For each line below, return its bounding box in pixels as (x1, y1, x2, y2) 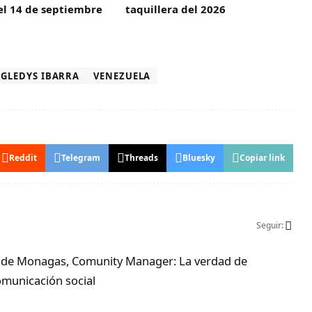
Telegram (61, 152, 101, 164)
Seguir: (256, 219, 284, 232)
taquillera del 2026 (125, 2, 226, 17)
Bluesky (182, 152, 216, 164)
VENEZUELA (93, 70, 151, 83)
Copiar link (240, 152, 286, 164)
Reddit (9, 152, 38, 164)
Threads (125, 152, 159, 164)
